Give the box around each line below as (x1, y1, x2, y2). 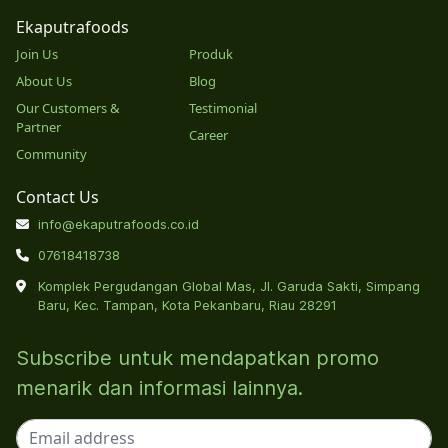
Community (16, 144, 87, 163)
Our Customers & (16, 98, 120, 117)
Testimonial (189, 98, 258, 117)
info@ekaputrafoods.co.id (38, 215, 199, 232)
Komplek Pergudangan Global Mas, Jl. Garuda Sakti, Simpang (38, 277, 420, 294)
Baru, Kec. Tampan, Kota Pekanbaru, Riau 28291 (38, 296, 337, 313)
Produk (189, 44, 234, 63)
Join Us (16, 44, 58, 63)
